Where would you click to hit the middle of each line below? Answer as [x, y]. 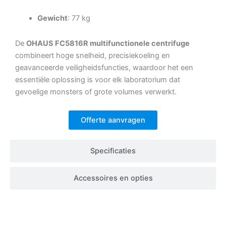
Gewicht [52, 18]
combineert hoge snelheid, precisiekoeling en [93, 55]
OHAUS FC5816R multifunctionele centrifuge [108, 43]
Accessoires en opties [113, 178]
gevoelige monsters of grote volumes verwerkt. [96, 92]
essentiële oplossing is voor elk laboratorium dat [98, 79]
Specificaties [113, 151]
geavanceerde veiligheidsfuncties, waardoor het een [104, 67]
